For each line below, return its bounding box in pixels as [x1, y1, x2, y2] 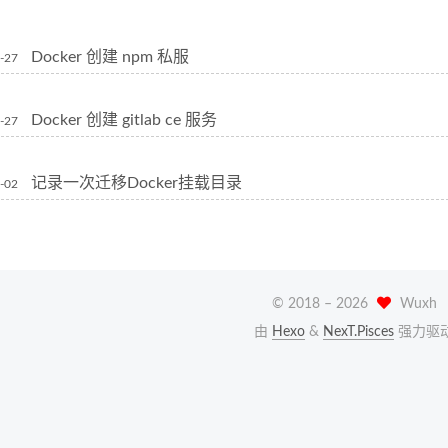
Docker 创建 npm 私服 [31, 49, 189, 65]
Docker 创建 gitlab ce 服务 [31, 112, 217, 128]
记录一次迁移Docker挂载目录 [31, 175, 242, 191]
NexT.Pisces [323, 325, 394, 339]
